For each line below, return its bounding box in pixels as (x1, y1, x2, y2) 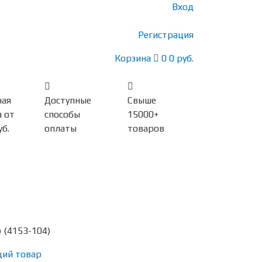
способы (44, 109, 80, 120)
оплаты (44, 123, 77, 134)
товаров (127, 123, 165, 134)
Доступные (44, 95, 91, 106)
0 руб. (169, 53, 194, 64)
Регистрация (138, 29, 194, 40)
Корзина (115, 53, 151, 64)
